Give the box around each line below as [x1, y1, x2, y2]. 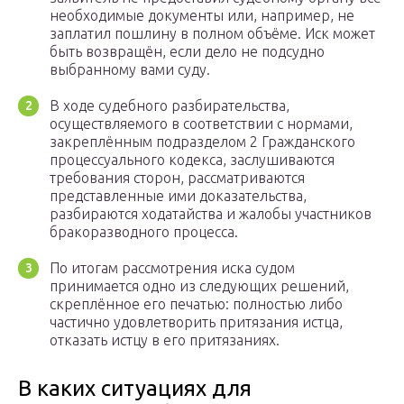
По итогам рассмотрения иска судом [50, 260, 295, 277]
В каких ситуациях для [18, 376, 252, 401]
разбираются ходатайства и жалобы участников [50, 206, 372, 223]
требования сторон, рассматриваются [50, 170, 305, 187]
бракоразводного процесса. [50, 224, 238, 241]
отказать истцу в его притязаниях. [50, 332, 280, 349]
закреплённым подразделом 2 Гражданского [50, 133, 355, 151]
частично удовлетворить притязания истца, [50, 314, 343, 331]
